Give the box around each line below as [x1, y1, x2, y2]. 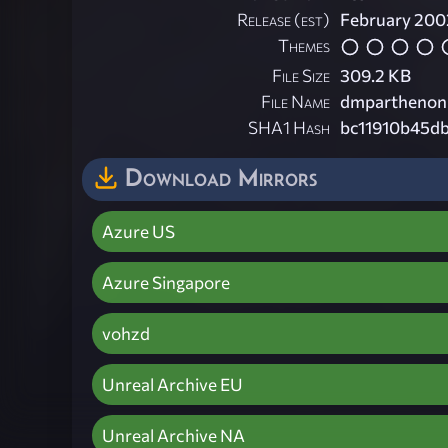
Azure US [102, 220, 175, 242]
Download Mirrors [125, 162, 317, 191]
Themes [278, 35, 330, 57]
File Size [272, 64, 330, 86]
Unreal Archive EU [102, 373, 243, 395]
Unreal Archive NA [102, 424, 245, 446]
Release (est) [237, 9, 330, 31]
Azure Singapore [102, 271, 230, 293]
